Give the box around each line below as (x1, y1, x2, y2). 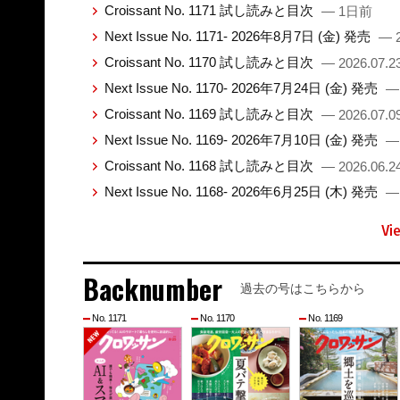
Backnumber (82, 269, 222, 310)
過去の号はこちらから (239, 281, 365, 296)
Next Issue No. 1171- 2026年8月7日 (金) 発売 (104, 29, 374, 45)
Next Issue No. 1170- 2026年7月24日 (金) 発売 (104, 80, 381, 96)
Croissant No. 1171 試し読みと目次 (104, 3, 317, 19)
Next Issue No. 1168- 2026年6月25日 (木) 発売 (104, 184, 381, 200)
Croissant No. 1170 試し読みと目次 (104, 54, 317, 71)
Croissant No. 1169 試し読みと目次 (104, 106, 317, 122)
